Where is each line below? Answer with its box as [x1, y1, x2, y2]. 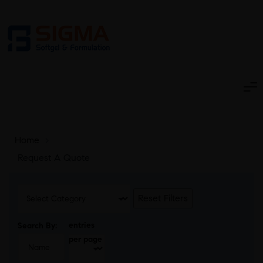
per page [69, 234, 103, 244]
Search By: [18, 221, 57, 231]
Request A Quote [18, 152, 90, 163]
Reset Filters [137, 193, 188, 204]
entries [69, 220, 95, 230]
